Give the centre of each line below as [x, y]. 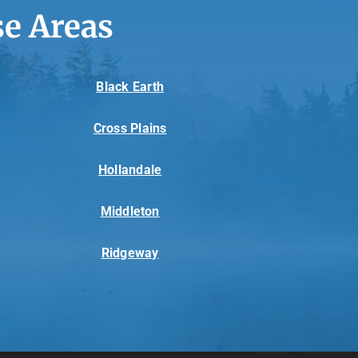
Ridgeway [130, 253]
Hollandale [130, 170]
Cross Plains [130, 129]
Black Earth [130, 87]
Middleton [130, 212]
